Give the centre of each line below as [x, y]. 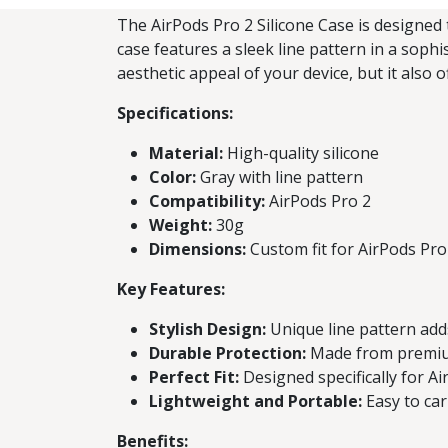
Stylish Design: [207, 329]
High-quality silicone [301, 153]
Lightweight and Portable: [255, 401]
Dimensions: [197, 249]
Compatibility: [207, 201]
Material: [186, 153]
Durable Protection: [227, 353]
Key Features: [171, 289]
